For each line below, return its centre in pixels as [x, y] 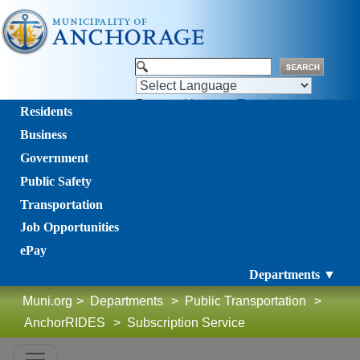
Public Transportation [245, 301]
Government [54, 157]
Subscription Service [186, 323]
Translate [264, 104]
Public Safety [56, 181]
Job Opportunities [70, 227]
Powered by [172, 104]
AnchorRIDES [65, 323]
